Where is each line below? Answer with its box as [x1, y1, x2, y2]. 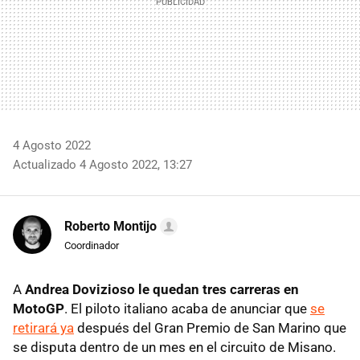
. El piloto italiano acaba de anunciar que [64, 300, 310, 317]
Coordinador [64, 239, 119, 252]
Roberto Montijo [64, 218, 157, 234]
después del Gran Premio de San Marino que [74, 319, 346, 336]
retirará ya [13, 319, 74, 336]
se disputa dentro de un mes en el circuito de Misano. [13, 338, 336, 355]
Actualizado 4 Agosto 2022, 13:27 [13, 157, 192, 172]
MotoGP [13, 300, 64, 317]
